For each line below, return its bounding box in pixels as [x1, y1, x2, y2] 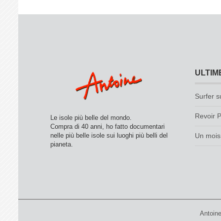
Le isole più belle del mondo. [50, 114, 132, 122]
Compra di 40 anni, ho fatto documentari [50, 123, 165, 131]
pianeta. [50, 141, 73, 148]
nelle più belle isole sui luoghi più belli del [50, 132, 168, 140]
